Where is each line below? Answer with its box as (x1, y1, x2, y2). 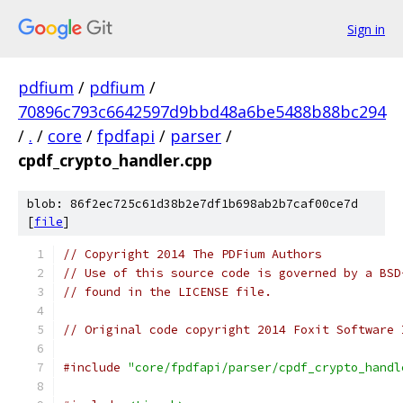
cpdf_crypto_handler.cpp (18, 149, 212, 171)
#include (63, 360, 121, 375)
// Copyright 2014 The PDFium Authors (63, 246, 322, 262)
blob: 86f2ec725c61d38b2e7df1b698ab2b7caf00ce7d (27, 196, 358, 211)
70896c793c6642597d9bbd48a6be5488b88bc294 (18, 101, 386, 122)
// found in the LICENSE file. (63, 284, 272, 300)
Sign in (347, 20, 385, 38)
